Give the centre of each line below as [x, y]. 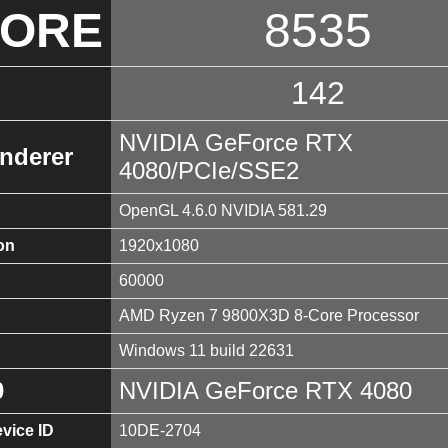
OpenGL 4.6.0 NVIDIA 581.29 [223, 210]
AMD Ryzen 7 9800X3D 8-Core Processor [269, 315]
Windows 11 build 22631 [206, 350]
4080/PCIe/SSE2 [209, 170]
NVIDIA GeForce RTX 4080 [265, 390]
